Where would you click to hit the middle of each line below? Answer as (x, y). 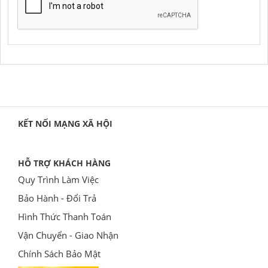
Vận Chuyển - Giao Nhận (68, 235)
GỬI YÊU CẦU (134, 13)
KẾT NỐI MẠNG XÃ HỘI (65, 123)
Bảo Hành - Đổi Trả (57, 198)
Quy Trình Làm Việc (58, 179)
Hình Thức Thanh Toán (65, 216)
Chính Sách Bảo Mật (59, 253)
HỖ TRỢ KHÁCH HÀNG (64, 163)
